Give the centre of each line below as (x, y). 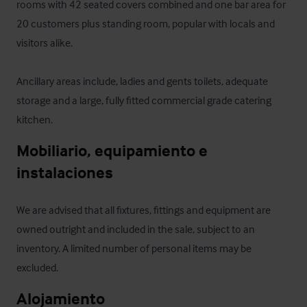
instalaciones (65, 172)
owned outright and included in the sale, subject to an (136, 229)
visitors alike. (46, 42)
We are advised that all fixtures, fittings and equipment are (144, 210)
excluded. (37, 267)
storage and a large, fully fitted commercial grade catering (144, 100)
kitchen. (35, 119)
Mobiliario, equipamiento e (112, 150)
